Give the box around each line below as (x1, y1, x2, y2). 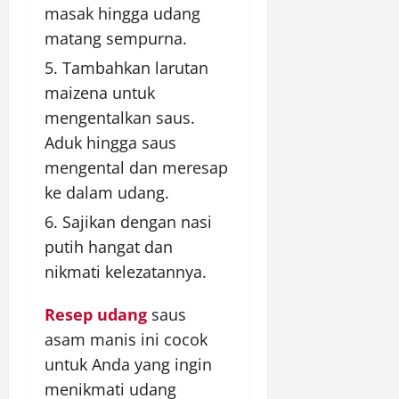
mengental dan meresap (45, 157, 228, 179)
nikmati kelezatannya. (45, 261, 207, 283)
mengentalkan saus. (45, 107, 195, 129)
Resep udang (45, 304, 147, 326)
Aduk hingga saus (45, 132, 176, 154)
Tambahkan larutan (62, 57, 208, 79)
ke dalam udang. (45, 182, 169, 204)
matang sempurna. (45, 28, 187, 50)
